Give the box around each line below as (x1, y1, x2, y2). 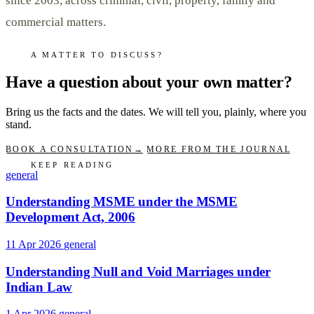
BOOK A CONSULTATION (6, 145, 134, 154)
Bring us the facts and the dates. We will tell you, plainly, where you (6, 106, 306, 118)
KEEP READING (31, 160, 114, 169)
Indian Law (6, 279, 73, 294)
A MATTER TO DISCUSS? (31, 50, 163, 60)
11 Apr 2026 (6, 238, 61, 250)
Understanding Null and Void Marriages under (6, 264, 271, 279)
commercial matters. (6, 15, 106, 29)
